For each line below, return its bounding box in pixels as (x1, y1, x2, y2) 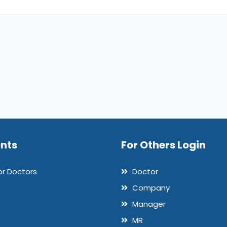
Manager (130, 199, 166, 210)
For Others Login (121, 138, 206, 153)
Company (130, 182, 170, 194)
